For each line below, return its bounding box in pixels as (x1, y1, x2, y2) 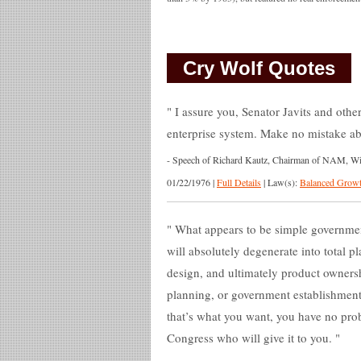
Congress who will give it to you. (167, 330, 335, 346)
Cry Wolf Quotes (183, 57, 335, 79)
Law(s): (268, 176, 300, 189)
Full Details (217, 176, 261, 189)
